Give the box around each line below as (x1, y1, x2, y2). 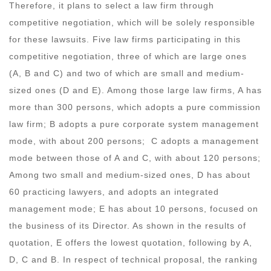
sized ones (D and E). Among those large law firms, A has (9, 85, 262, 95)
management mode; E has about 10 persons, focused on (9, 203, 258, 214)
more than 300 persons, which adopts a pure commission (9, 102, 261, 112)
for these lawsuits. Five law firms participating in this (9, 34, 241, 44)
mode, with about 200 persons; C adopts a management (9, 135, 259, 146)
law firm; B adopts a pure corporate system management (9, 119, 259, 129)
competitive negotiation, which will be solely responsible (9, 17, 255, 27)
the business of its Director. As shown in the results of (9, 220, 246, 230)
